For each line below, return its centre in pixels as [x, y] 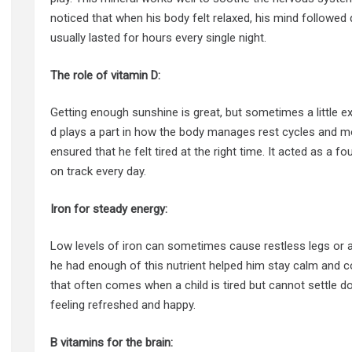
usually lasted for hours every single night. [159, 38]
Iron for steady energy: [109, 209]
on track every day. [99, 172]
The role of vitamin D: [106, 75]
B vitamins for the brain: [112, 342]
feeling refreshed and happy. [123, 305]
